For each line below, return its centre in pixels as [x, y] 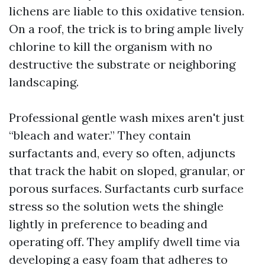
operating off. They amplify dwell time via [125, 242]
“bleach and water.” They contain [100, 135]
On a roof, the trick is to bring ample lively [126, 29]
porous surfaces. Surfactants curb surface [126, 188]
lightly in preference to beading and [108, 224]
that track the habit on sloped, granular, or [127, 171]
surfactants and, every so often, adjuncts [122, 153]
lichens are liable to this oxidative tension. [127, 11]
